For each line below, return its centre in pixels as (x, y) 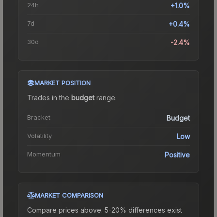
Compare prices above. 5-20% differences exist (105, 210)
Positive (177, 155)
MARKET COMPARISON (69, 195)
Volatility (39, 135)
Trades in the (49, 97)
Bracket (39, 117)
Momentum (44, 154)
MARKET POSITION (62, 83)
